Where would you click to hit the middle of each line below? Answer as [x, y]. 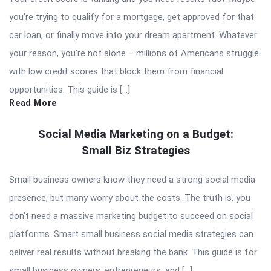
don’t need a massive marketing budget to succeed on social [131, 216]
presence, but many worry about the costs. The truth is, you [130, 198]
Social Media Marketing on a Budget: [135, 134]
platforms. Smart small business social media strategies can [131, 234]
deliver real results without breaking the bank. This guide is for [133, 252]
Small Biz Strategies [135, 150]
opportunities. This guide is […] [70, 89]
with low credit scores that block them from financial [116, 71]
